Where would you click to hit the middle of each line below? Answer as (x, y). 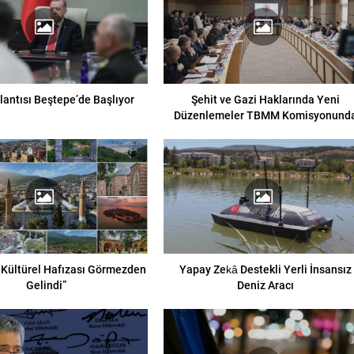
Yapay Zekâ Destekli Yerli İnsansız (265, 269)
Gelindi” (47, 284)
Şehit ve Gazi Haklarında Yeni (265, 100)
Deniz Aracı (265, 284)
